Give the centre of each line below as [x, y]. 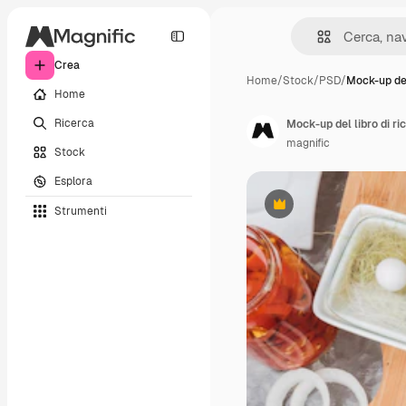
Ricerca [74, 123]
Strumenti [81, 211]
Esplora [73, 181]
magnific [308, 143]
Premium [301, 211]
